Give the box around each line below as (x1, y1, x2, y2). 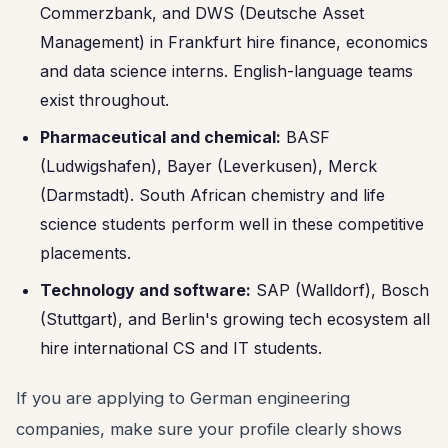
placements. (40, 243, 131, 263)
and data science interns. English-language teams (40, 61, 413, 81)
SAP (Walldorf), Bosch (251, 280, 429, 300)
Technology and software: (40, 280, 251, 300)
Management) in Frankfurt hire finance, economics (40, 32, 428, 52)
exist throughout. (40, 90, 169, 110)
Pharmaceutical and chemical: (40, 127, 281, 147)
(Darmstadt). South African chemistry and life (40, 185, 385, 205)
